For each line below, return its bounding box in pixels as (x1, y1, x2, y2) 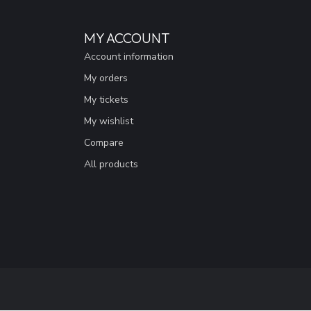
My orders (84, 71, 128, 85)
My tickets (84, 92, 128, 106)
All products (84, 157, 138, 171)
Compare (84, 135, 124, 149)
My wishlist (84, 114, 133, 128)
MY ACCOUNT (84, 28, 170, 47)
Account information (84, 49, 174, 63)
